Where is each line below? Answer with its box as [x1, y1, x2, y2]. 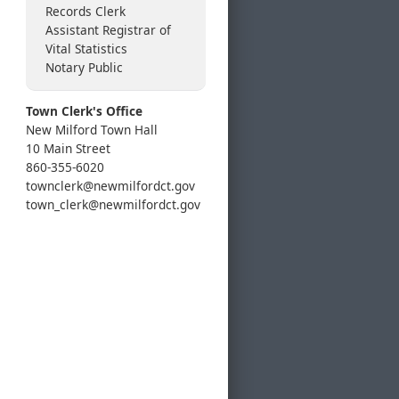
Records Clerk [45, 2, 126, 20]
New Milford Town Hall [26, 121, 158, 139]
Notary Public [45, 58, 123, 76]
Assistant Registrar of [45, 20, 171, 38]
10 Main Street [26, 140, 110, 158]
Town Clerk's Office [26, 102, 142, 120]
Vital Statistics [45, 39, 127, 57]
